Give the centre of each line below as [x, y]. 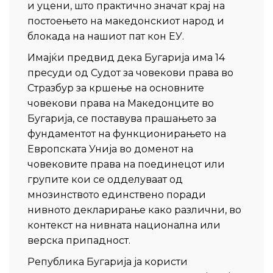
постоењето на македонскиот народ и [126, 21]
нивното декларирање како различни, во [134, 210]
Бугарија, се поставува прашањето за [122, 119]
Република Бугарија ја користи [108, 262]
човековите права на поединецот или [126, 164]
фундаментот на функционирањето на [127, 134]
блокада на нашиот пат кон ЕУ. [106, 36]
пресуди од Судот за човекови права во [130, 73]
